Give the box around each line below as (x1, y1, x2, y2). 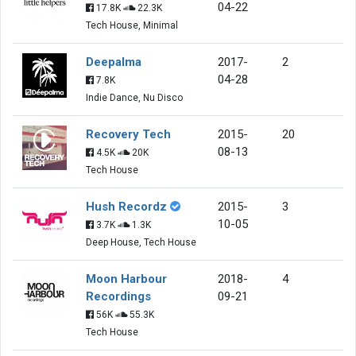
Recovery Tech (86, 126, 171, 141)
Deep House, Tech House (86, 236, 196, 248)
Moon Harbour (86, 271, 167, 286)
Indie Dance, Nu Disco (86, 91, 183, 103)
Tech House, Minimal (86, 19, 178, 31)
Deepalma (86, 54, 141, 69)
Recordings (86, 288, 151, 304)
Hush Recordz (86, 199, 167, 214)
